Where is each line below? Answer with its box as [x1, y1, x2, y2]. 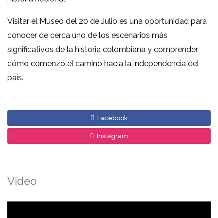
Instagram [95, 132, 128, 140]
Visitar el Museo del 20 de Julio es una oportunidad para [7, 17, 207, 26]
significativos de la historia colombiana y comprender [7, 45, 198, 54]
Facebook [96, 114, 127, 122]
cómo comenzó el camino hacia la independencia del [7, 59, 199, 69]
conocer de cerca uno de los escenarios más [7, 31, 167, 40]
